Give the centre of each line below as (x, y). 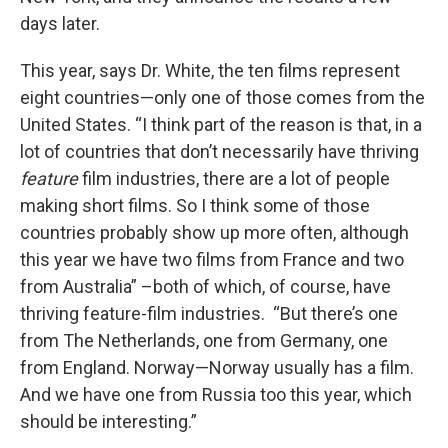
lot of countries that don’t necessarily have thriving (219, 152)
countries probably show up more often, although (214, 233)
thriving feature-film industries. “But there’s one (209, 314)
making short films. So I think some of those (195, 206)
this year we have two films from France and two (212, 260)
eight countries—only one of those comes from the (222, 98)
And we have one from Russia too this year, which (216, 395)
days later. (60, 24)
